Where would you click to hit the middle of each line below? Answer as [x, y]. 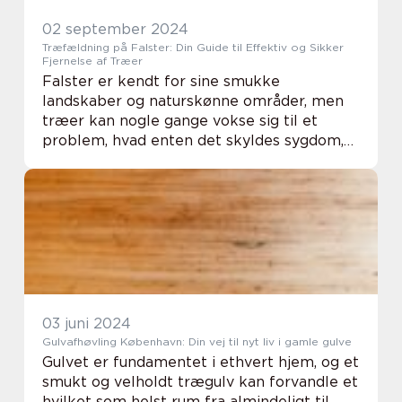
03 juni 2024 [87, 323]
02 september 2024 [115, 29]
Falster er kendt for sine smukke [161, 81]
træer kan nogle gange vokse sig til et [180, 121]
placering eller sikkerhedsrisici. [153, 160]
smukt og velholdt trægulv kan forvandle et [200, 382]
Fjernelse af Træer [92, 61]
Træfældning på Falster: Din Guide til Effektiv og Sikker [193, 47]
